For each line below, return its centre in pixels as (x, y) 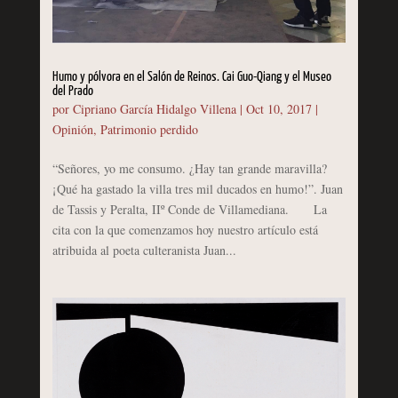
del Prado (72, 91)
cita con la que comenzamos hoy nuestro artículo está (185, 229)
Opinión (72, 129)
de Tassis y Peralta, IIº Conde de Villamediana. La (189, 209)
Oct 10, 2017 (279, 108)
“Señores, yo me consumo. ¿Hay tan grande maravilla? (189, 168)
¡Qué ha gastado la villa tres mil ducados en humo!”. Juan (197, 188)
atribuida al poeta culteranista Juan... (144, 250)
